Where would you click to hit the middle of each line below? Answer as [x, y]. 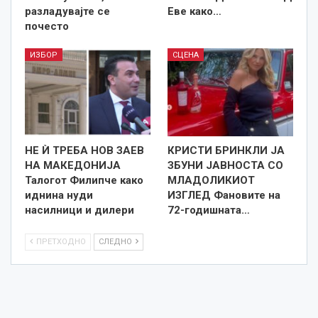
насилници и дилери [79, 210]
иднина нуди [59, 195]
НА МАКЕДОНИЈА [73, 165]
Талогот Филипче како [84, 180]
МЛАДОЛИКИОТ [211, 180]
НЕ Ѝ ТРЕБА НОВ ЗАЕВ [84, 150]
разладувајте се [67, 11]
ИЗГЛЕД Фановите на [224, 195]
